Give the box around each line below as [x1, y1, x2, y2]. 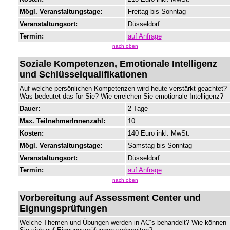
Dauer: [19, 105, 40, 113]
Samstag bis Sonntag [127, 142, 192, 150]
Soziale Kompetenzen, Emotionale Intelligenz [19, 59, 217, 69]
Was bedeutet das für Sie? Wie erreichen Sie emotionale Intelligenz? [19, 92, 223, 101]
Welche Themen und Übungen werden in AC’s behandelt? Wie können [19, 219, 226, 227]
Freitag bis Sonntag [127, 8, 186, 16]
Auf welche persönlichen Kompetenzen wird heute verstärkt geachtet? [19, 85, 227, 93]
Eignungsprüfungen [19, 203, 107, 214]
